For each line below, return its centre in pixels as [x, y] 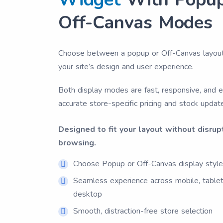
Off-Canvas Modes [135, 23]
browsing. [77, 143]
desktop [88, 194]
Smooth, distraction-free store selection [143, 211]
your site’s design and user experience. [126, 67]
